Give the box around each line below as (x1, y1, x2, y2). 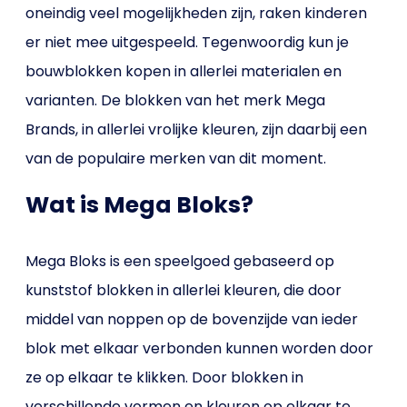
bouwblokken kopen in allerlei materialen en (25, 61, 342, 82)
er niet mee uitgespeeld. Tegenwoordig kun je (25, 32, 350, 53)
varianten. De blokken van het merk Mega (25, 90, 326, 111)
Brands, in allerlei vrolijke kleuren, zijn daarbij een (25, 119, 368, 140)
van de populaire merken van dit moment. (25, 148, 327, 169)
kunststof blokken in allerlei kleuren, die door (25, 280, 342, 301)
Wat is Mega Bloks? (25, 189, 254, 221)
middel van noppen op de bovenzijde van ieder (25, 309, 359, 330)
